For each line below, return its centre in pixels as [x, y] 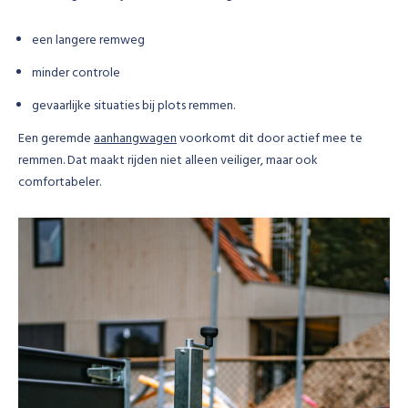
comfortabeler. [60, 183]
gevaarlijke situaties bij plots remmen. [133, 106]
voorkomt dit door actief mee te [270, 139]
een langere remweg [88, 41]
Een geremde [56, 139]
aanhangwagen [135, 139]
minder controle [76, 73]
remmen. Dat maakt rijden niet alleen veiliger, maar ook [168, 161]
